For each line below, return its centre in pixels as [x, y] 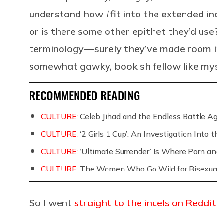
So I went [52, 202]
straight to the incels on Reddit [145, 202]
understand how [67, 14]
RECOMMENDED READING [85, 95]
